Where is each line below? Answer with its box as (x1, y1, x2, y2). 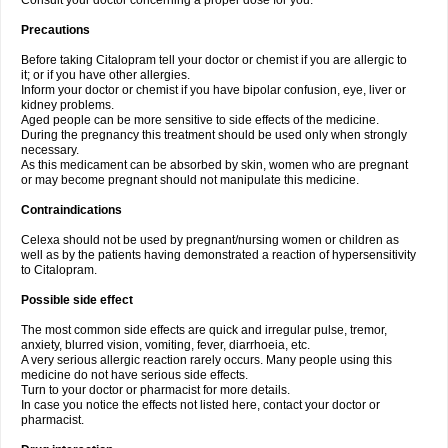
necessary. (21, 143, 79, 157)
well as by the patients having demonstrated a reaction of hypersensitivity (21, 248, 416, 262)
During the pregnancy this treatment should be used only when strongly (21, 128, 407, 142)
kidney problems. (21, 98, 114, 112)
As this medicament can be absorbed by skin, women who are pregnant (21, 158, 408, 172)
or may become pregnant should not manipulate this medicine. (21, 173, 359, 187)
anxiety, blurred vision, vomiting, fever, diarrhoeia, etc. (21, 338, 310, 352)
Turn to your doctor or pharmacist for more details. (21, 383, 290, 397)
